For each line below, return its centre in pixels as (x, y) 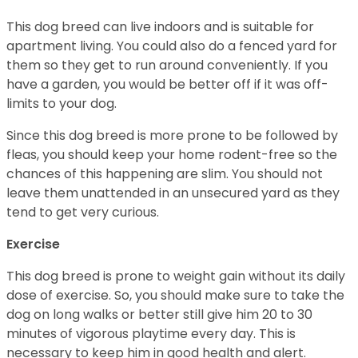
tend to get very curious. (84, 212)
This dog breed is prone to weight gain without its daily (176, 276)
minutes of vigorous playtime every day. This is (151, 334)
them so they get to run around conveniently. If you (167, 65)
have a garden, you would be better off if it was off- (167, 84)
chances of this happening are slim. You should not (165, 174)
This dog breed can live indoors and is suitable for (160, 27)
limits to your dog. (63, 103)
